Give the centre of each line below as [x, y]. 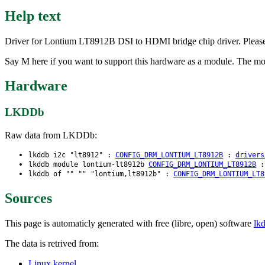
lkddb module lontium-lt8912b [88, 165]
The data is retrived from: [52, 243]
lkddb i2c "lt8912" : [72, 155]
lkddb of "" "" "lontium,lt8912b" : [101, 174]
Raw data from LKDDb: [51, 135]
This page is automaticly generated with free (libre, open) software [129, 223]
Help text [33, 16]
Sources [28, 198]
